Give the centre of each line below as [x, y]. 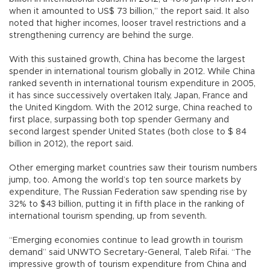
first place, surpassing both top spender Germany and [119, 120]
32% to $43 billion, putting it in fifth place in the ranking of [127, 204]
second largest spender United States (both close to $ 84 [128, 132]
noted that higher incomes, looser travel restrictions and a [127, 23]
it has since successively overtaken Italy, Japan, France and [128, 96]
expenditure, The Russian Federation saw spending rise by [128, 192]
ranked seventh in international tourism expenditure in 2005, [132, 83]
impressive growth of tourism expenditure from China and [128, 264]
